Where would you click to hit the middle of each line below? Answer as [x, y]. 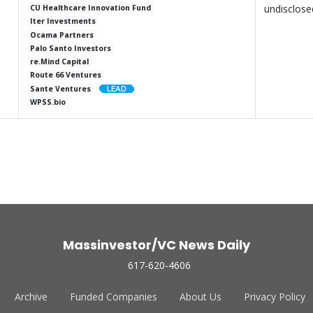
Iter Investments [63, 21]
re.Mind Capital [60, 62]
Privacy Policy [274, 297]
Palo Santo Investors [71, 48]
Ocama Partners [62, 35]
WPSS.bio [48, 102]
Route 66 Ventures [66, 75]
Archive [31, 297]
